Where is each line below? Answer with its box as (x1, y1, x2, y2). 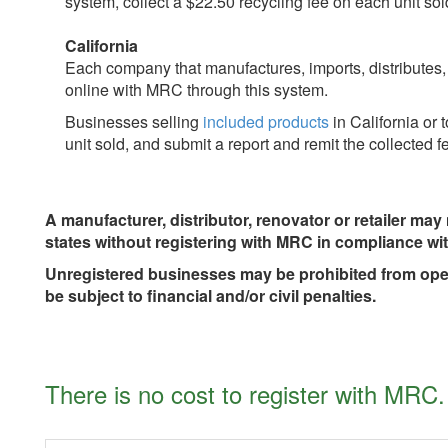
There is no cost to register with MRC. (45, 376, 445, 412)
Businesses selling (65, 110, 203, 134)
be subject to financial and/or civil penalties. (45, 284, 376, 308)
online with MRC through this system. (65, 78, 328, 102)
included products (203, 110, 329, 134)
